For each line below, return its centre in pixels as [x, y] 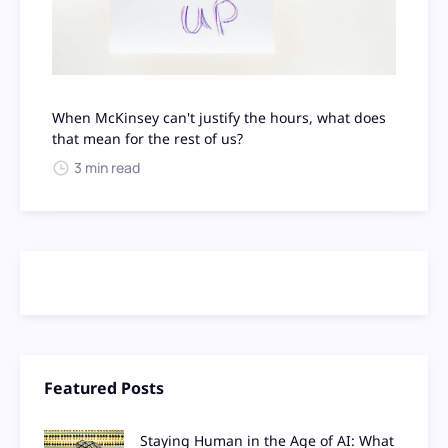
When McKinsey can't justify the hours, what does [219, 117]
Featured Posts [104, 387]
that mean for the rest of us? [147, 138]
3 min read [107, 167]
